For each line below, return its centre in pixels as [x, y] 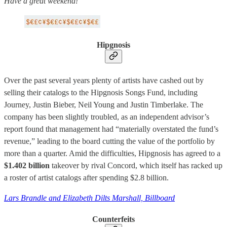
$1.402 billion [27, 165]
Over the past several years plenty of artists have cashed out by [104, 80]
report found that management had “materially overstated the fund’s [111, 129]
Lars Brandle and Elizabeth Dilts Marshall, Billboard [89, 198]
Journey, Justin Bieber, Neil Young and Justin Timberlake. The [104, 104]
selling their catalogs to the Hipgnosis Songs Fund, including [101, 92]
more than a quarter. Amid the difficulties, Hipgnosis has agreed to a [112, 153]
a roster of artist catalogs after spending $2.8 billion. [86, 177]
